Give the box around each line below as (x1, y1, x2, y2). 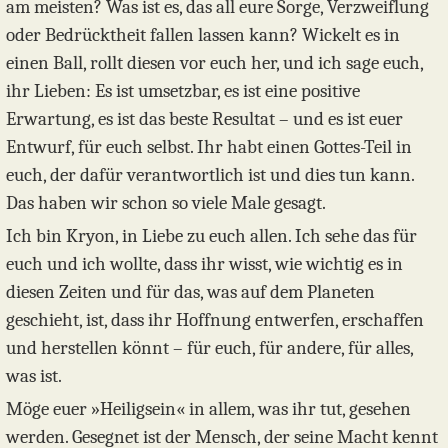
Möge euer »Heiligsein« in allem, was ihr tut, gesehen (6, 397, 411, 420)
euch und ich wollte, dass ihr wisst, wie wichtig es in (6, 252, 403, 275)
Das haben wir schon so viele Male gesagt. (6, 191, 326, 214)
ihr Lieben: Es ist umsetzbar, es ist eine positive (6, 79, 360, 102)
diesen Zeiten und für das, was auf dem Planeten (6, 280, 375, 303)
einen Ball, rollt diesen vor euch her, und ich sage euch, (6, 51, 423, 74)
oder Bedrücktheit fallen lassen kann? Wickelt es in (6, 23, 400, 46)
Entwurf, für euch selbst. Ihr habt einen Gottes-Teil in (6, 135, 412, 158)
